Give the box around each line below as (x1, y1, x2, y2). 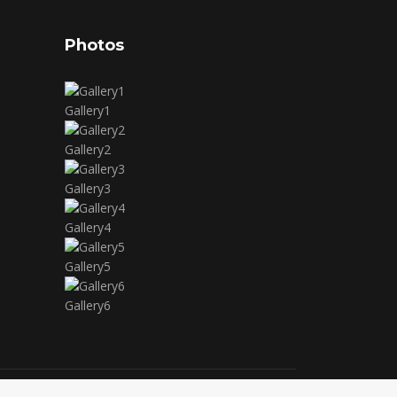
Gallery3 (65, 180, 111, 197)
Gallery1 (65, 102, 111, 119)
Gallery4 (65, 219, 111, 236)
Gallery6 (65, 297, 111, 314)
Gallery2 (65, 141, 111, 158)
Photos (65, 35, 124, 55)
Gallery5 (65, 258, 111, 275)
